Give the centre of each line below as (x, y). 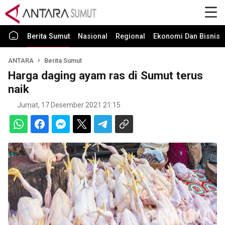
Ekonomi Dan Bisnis (187, 36)
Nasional (93, 36)
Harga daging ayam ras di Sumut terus (105, 75)
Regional (130, 36)
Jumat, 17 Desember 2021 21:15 (69, 105)
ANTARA (22, 61)
